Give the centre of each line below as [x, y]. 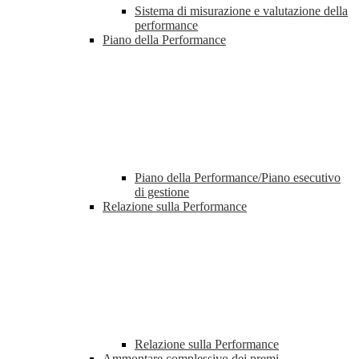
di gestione [162, 192]
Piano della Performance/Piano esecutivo [238, 178]
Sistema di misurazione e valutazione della [241, 11]
